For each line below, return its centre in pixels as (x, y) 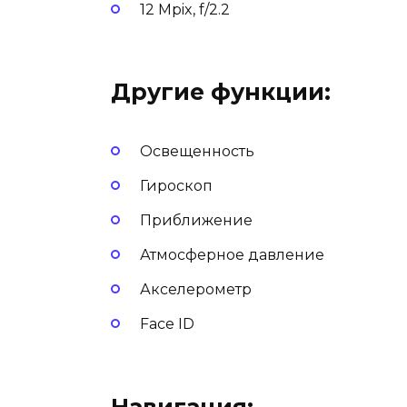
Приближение (196, 220)
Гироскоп (176, 185)
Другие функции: (221, 92)
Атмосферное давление (232, 255)
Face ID (167, 324)
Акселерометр (196, 290)
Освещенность (197, 151)
